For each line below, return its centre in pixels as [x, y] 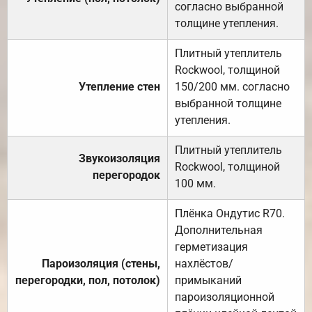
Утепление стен [119, 86]
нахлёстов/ [204, 263]
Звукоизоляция [119, 158]
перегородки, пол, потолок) [88, 280]
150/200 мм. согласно [232, 86]
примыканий [208, 280]
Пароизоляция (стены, [101, 263]
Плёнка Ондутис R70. [230, 213]
